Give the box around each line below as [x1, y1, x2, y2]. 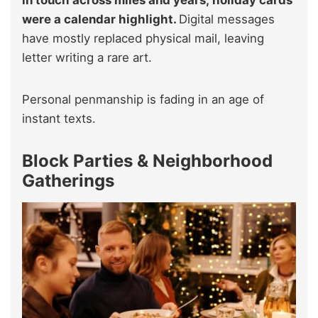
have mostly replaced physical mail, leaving [22, 31, 264, 45]
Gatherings [22, 170, 114, 191]
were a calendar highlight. [22, 11, 179, 26]
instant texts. [22, 111, 96, 126]
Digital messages [179, 11, 275, 26]
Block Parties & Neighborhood [22, 150, 273, 171]
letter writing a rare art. [22, 50, 152, 65]
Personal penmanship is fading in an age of [22, 92, 264, 106]
